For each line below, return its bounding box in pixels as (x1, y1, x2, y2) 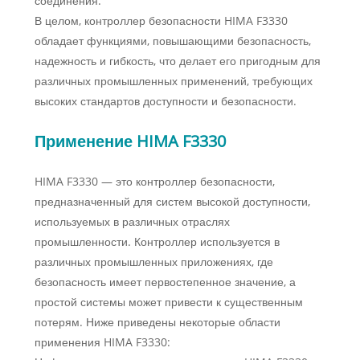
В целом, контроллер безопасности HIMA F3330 (34, 13, 288, 29)
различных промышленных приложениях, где (34, 254, 273, 270)
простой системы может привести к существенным (34, 294, 303, 310)
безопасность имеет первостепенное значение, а (34, 274, 296, 290)
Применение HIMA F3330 (34, 130, 226, 153)
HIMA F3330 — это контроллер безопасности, (34, 174, 275, 190)
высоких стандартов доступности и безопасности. (34, 93, 297, 109)
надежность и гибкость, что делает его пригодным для (34, 53, 321, 69)
